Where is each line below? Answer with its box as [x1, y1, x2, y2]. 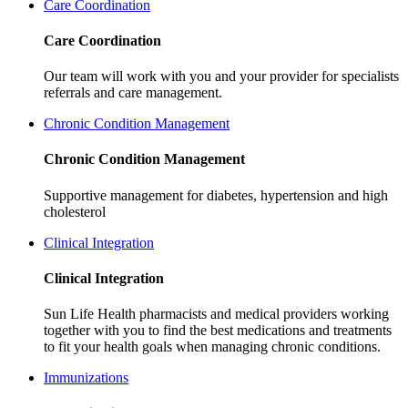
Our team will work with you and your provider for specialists [44, 68, 399, 85]
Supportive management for [44, 187, 207, 203]
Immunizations [44, 370, 128, 386]
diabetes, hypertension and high [207, 187, 388, 203]
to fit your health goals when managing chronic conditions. [44, 339, 381, 355]
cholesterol [44, 203, 106, 219]
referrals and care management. [44, 85, 222, 101]
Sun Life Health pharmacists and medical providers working [44, 306, 389, 322]
